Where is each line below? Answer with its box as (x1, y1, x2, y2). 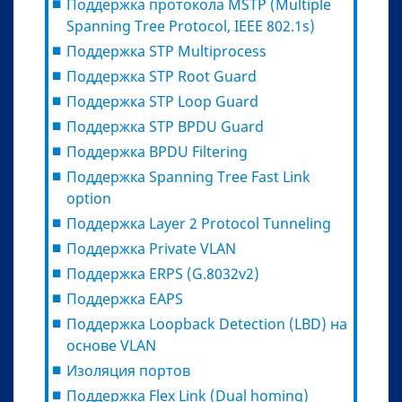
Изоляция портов (66, 360, 190, 380)
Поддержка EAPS (66, 288, 183, 309)
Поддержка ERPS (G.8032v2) (66, 263, 259, 284)
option (66, 188, 111, 208)
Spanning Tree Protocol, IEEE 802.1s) (66, 15, 315, 36)
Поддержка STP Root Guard (66, 66, 257, 86)
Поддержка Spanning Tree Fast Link (66, 166, 310, 187)
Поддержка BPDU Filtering (66, 141, 248, 162)
